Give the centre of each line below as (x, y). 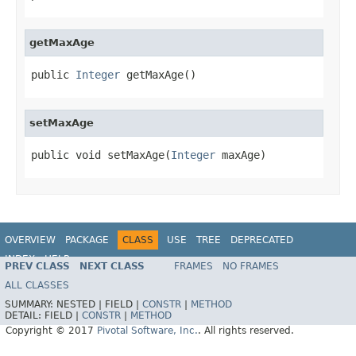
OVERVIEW (30, 240)
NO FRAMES (251, 267)
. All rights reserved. (246, 331)
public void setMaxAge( (101, 155)
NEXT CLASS (112, 267)
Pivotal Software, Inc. (147, 331)
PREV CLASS (37, 267)
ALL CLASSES (37, 286)
